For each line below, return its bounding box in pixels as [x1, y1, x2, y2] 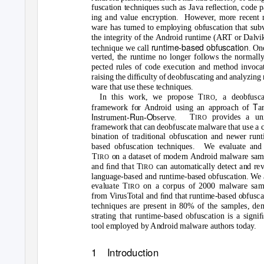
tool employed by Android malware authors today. [91, 221, 256, 230]
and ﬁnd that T [91, 161, 142, 171]
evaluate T [91, 181, 128, 191]
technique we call [91, 43, 151, 52]
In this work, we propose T [100, 92, 203, 102]
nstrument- [94, 113, 130, 123]
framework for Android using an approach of [91, 103, 253, 113]
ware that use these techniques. [91, 82, 193, 91]
